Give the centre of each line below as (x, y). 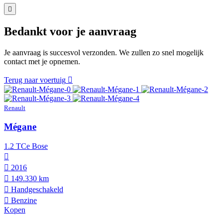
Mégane (20, 126)
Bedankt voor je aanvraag (70, 32)
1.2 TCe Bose (26, 146)
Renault (15, 108)
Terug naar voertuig (35, 80)
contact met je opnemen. (42, 62)
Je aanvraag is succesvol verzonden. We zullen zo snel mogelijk (104, 53)
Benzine (23, 200)
